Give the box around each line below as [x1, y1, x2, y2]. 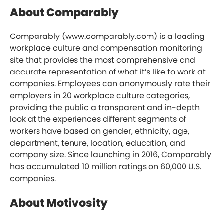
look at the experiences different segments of [10, 113, 186, 125]
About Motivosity [10, 195, 108, 211]
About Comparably [10, 4, 119, 21]
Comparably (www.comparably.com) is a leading [10, 31, 205, 42]
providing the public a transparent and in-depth [10, 102, 200, 113]
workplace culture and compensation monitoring [10, 42, 202, 54]
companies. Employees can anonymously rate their [10, 78, 210, 90]
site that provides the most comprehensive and [10, 54, 195, 66]
